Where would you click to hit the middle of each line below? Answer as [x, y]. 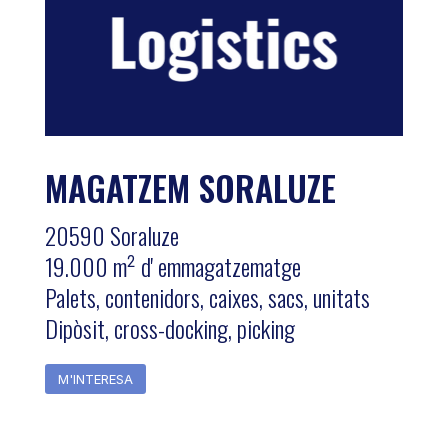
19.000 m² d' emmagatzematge [172, 266]
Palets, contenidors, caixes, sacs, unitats [207, 297]
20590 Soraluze [111, 235]
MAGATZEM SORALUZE [190, 187]
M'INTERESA [95, 378]
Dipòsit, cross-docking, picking [169, 328]
